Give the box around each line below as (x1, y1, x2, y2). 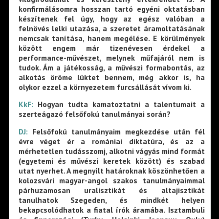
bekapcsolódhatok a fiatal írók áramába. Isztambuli (18, 204, 205, 215)
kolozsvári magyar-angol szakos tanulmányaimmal (18, 175, 205, 185)
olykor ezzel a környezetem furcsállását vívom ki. (18, 82, 192, 92)
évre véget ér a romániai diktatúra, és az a (18, 136, 205, 146)
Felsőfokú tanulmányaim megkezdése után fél (32, 126, 205, 136)
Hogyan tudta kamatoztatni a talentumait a (37, 99, 205, 109)
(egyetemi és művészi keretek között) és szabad (18, 155, 205, 166)
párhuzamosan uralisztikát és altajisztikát (18, 185, 205, 195)
